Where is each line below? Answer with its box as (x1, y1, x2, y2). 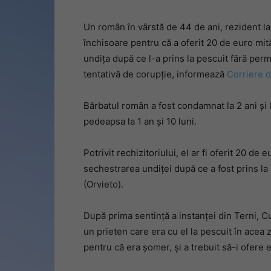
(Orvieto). (83, 178, 123, 190)
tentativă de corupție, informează (83, 68, 227, 80)
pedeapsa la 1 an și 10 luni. (83, 116, 197, 127)
